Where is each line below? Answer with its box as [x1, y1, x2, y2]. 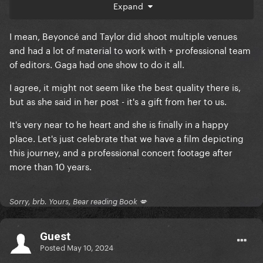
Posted [40, 240, 67, 252]
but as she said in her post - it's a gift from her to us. [9, 93, 227, 108]
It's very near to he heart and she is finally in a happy [9, 116, 228, 131]
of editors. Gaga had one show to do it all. [9, 56, 184, 71]
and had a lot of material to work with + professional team [9, 42, 251, 57]
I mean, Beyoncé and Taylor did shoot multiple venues [9, 28, 237, 43]
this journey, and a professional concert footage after [9, 144, 232, 159]
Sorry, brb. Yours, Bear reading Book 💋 [9, 197, 147, 207]
